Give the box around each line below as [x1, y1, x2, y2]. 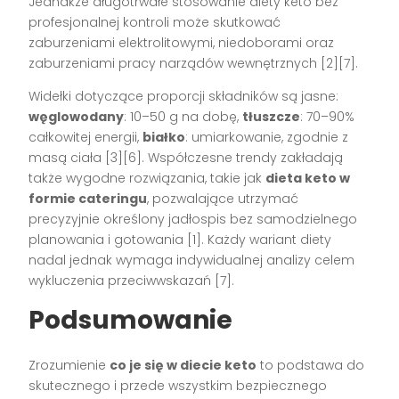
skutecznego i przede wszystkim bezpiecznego [28, 377, 328, 395]
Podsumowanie [28, 303, 233, 338]
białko [142, 128, 186, 147]
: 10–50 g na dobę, [124, 108, 243, 126]
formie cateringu [28, 190, 148, 208]
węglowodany [28, 108, 125, 126]
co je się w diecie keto [110, 356, 257, 375]
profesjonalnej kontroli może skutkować [28, 13, 281, 32]
